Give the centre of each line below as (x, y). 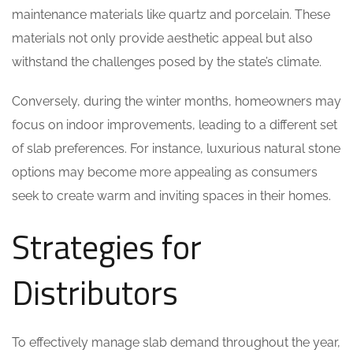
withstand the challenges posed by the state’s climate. (167, 62)
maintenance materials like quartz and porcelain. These (171, 15)
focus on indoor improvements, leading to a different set (175, 125)
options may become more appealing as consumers (165, 172)
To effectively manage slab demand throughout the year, (176, 342)
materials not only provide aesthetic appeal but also (162, 38)
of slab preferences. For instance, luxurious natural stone (176, 149)
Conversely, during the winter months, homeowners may (176, 101)
